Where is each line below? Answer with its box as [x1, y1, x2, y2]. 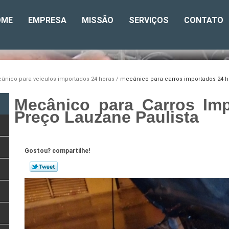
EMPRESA [28, 15, 66, 25]
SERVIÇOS [129, 15, 169, 25]
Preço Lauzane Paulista [14, 108, 199, 127]
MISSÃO [82, 15, 113, 25]
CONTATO [184, 15, 223, 25]
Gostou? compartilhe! [24, 147, 90, 155]
